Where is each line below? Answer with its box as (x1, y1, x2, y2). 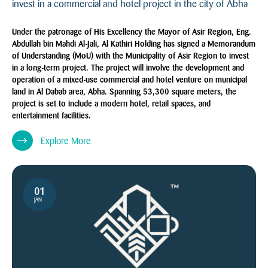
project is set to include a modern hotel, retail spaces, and (12, 99, 211, 108)
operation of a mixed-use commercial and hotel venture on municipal (12, 75, 248, 84)
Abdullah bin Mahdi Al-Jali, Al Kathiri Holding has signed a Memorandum (12, 39, 256, 48)
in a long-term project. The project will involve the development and (12, 63, 245, 72)
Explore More (40, 135, 91, 147)
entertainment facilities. (12, 111, 92, 120)
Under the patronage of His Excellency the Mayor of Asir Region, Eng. (12, 28, 252, 36)
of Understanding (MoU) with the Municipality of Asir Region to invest (12, 51, 249, 60)
